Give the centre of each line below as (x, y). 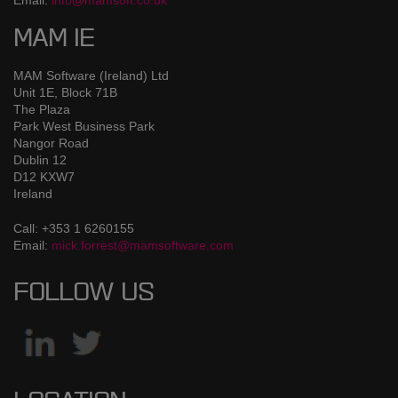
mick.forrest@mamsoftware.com (143, 245)
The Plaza (42, 109)
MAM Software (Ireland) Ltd (91, 75)
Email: (32, 245)
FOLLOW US (84, 294)
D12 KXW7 (44, 176)
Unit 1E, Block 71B (65, 92)
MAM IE (54, 40)
